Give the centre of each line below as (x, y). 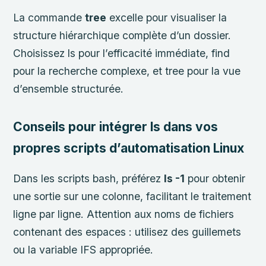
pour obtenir (215, 178)
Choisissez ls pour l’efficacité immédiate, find (122, 53)
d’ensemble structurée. (69, 88)
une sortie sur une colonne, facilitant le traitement (132, 196)
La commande (49, 17)
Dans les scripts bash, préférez (89, 178)
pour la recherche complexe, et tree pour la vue (127, 71)
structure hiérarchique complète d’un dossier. (122, 35)
